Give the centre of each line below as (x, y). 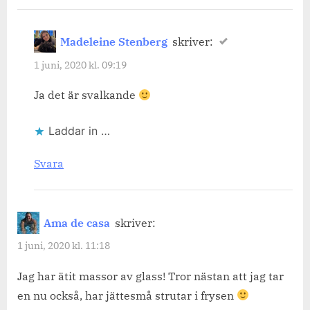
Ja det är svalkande (86, 95)
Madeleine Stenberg (114, 42)
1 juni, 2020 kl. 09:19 (80, 65)
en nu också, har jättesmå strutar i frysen (127, 295)
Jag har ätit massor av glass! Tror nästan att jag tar (151, 276)
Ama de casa (77, 222)
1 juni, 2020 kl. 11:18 (64, 245)
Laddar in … (79, 131)
